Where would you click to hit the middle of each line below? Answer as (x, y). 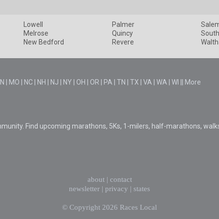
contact (121, 180)
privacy (117, 189)
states (142, 189)
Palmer (123, 25)
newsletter (84, 189)
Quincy (123, 33)
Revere (123, 42)
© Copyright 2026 (91, 208)
